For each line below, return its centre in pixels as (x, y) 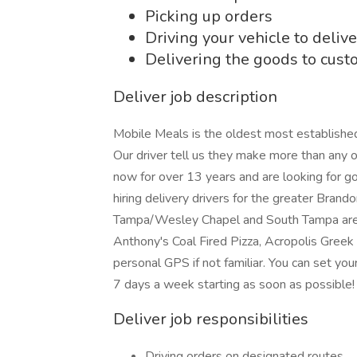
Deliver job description (195, 97)
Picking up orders (209, 16)
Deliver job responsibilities (211, 319)
